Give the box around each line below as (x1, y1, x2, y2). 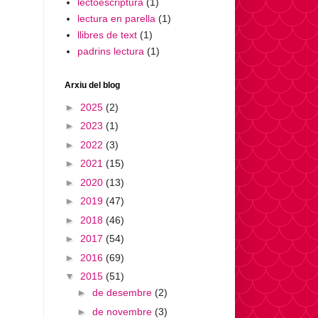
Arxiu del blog (65, 80, 120, 91)
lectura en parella (77, 12, 155, 24)
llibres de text (77, 28, 137, 40)
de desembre (92, 287, 155, 299)
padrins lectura (77, 45, 144, 57)
